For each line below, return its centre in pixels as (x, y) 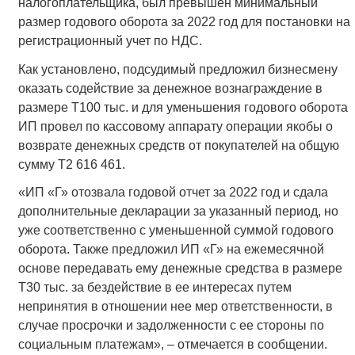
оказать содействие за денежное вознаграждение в (170, 88)
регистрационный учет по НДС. (110, 41)
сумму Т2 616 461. (71, 164)
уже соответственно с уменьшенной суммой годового (176, 230)
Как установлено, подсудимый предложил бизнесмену (177, 69)
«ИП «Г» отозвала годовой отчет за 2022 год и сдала (173, 192)
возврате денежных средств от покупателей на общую (178, 145)
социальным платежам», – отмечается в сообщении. (172, 344)
